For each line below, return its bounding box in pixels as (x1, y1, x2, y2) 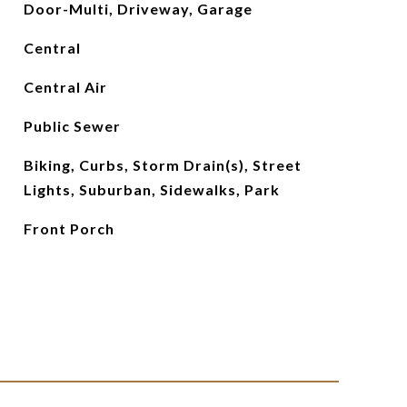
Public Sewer (23, 117, 121, 134)
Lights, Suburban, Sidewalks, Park (23, 181, 280, 198)
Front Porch (23, 220, 114, 237)
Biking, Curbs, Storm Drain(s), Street (23, 156, 302, 174)
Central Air (23, 78, 107, 95)
